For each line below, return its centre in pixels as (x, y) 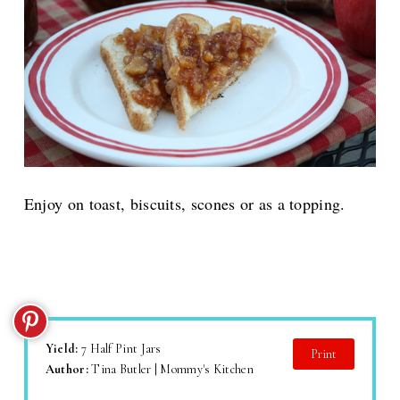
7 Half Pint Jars (121, 348)
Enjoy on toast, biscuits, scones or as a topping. (184, 203)
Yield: (63, 348)
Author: (68, 369)
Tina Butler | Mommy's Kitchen (172, 369)
